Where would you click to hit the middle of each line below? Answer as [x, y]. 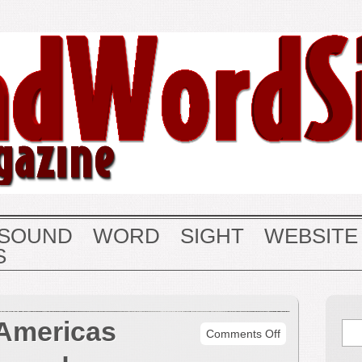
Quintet [298, 351]
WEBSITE [311, 236]
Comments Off [243, 334]
